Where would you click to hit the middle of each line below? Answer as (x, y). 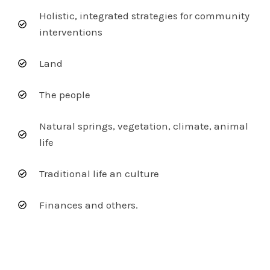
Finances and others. (88, 205)
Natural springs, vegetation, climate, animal (143, 126)
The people (64, 94)
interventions (71, 32)
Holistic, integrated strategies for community (144, 15)
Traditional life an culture (99, 173)
